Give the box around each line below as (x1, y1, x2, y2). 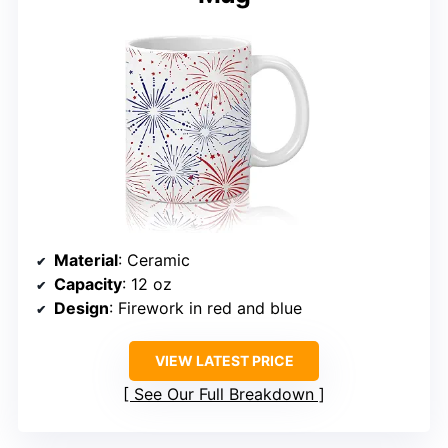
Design (54, 297, 109, 318)
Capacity (54, 273, 122, 294)
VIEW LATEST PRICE (154, 351, 294, 369)
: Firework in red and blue (109, 297, 302, 318)
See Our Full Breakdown (134, 383, 314, 404)
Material (54, 249, 118, 270)
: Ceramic (118, 249, 190, 270)
